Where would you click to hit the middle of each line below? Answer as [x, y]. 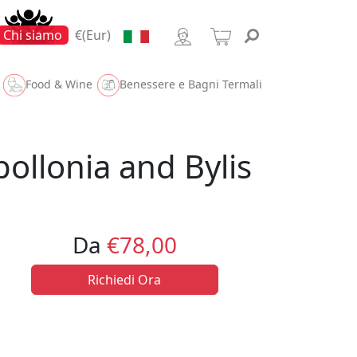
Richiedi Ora [124, 279]
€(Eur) [93, 35]
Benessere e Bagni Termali [190, 84]
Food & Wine [59, 84]
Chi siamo [33, 35]
